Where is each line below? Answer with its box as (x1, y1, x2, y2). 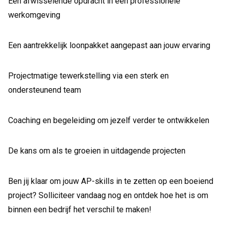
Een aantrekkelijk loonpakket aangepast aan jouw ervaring (8, 41, 210, 50)
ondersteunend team (8, 85, 81, 95)
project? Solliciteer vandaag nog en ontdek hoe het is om (8, 191, 208, 200)
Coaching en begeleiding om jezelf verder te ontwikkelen (8, 116, 209, 125)
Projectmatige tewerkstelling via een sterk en (8, 71, 169, 81)
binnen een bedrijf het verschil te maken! (8, 205, 152, 214)
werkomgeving (8, 10, 60, 20)
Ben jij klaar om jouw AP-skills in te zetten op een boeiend (8, 176, 213, 186)
